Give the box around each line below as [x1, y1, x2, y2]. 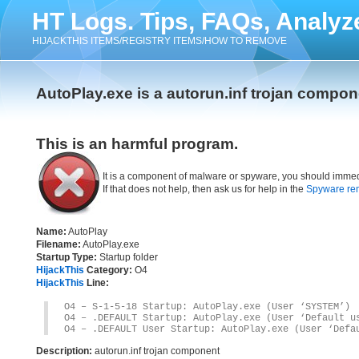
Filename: [36, 239, 81, 250]
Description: [36, 345, 92, 357]
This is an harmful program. [36, 135, 238, 152]
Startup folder [97, 252, 158, 263]
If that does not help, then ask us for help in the [103, 184, 306, 195]
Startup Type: [36, 252, 97, 263]
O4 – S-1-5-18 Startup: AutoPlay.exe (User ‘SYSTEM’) [64, 301, 350, 313]
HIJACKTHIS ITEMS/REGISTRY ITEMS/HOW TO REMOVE [32, 35, 287, 46]
